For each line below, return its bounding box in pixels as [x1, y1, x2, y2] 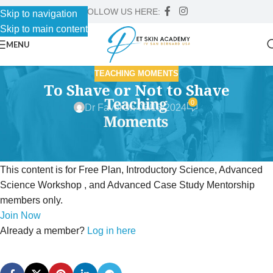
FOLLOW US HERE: [81, 7, 160, 16]
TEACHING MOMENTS [94, 69, 179, 78]
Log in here [87, 225, 136, 236]
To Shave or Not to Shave [43, 79, 230, 100]
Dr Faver [84, 102, 122, 113]
